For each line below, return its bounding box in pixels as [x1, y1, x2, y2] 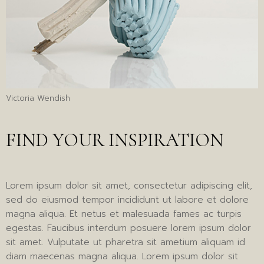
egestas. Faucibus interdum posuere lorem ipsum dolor [6, 221, 251, 235]
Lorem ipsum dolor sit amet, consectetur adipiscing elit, [6, 179, 252, 192]
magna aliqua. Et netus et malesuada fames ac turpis [6, 207, 242, 220]
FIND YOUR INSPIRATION [6, 128, 223, 151]
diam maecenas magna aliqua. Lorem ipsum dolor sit [6, 249, 238, 263]
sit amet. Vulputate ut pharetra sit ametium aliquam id [6, 235, 245, 249]
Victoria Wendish [6, 92, 70, 104]
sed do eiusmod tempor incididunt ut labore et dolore [6, 193, 249, 206]
